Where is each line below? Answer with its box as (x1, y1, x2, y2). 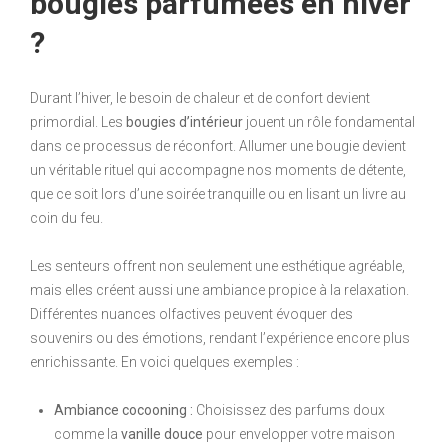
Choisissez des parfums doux (193, 402, 385, 418)
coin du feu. (30, 210, 103, 226)
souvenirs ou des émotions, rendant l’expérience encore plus (30, 330, 410, 346)
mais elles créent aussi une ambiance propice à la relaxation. (30, 282, 409, 298)
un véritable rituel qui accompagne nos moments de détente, (30, 162, 406, 178)
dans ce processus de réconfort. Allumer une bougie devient (30, 138, 406, 154)
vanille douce (121, 426, 203, 442)
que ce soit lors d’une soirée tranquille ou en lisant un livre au (30, 186, 406, 202)
